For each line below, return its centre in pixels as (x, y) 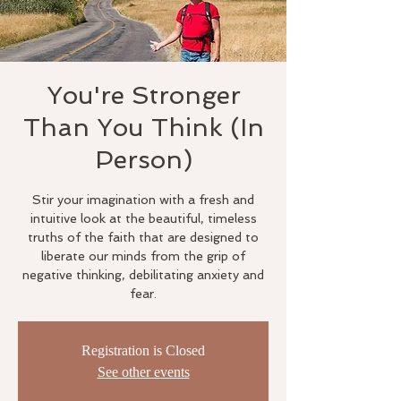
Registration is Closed (143, 350)
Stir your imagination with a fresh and (143, 200)
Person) (143, 160)
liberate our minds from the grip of (143, 256)
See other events (143, 372)
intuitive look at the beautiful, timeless (143, 218)
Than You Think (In (143, 128)
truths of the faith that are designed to (143, 237)
